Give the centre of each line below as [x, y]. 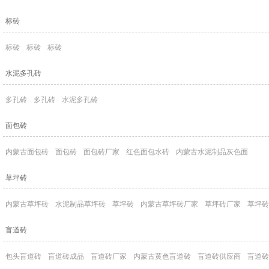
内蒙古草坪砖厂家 [169, 204]
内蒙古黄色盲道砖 [162, 256]
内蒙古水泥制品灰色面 [212, 152]
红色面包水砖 [148, 152]
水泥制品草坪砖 [80, 204]
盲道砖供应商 [219, 256]
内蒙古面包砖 [27, 152]
